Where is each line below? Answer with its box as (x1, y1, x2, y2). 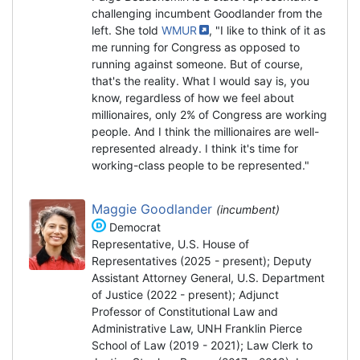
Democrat (105, 219, 161, 234)
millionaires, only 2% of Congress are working (92, 107, 327, 121)
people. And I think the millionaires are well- (92, 124, 319, 138)
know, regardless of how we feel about (92, 90, 294, 104)
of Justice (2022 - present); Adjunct (92, 287, 279, 301)
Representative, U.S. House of (92, 236, 249, 251)
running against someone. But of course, (92, 56, 303, 71)
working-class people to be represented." (92, 157, 309, 172)
